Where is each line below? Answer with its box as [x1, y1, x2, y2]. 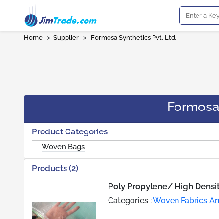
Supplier [53, 34, 79, 41]
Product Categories [32, 127, 108, 136]
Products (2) [32, 163, 78, 173]
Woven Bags [42, 142, 85, 151]
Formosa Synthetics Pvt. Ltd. [91, 34, 178, 41]
